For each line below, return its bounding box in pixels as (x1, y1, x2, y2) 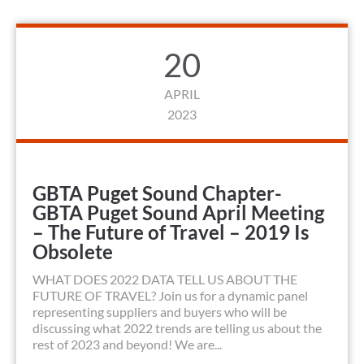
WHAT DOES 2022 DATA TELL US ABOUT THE (32, 271, 297, 288)
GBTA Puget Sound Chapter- (32, 181, 282, 206)
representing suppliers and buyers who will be (32, 304, 287, 320)
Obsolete (32, 240, 113, 264)
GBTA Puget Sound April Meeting (32, 201, 324, 225)
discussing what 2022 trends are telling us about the (32, 320, 322, 336)
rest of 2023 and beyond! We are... (32, 336, 222, 353)
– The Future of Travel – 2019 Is (32, 220, 309, 245)
